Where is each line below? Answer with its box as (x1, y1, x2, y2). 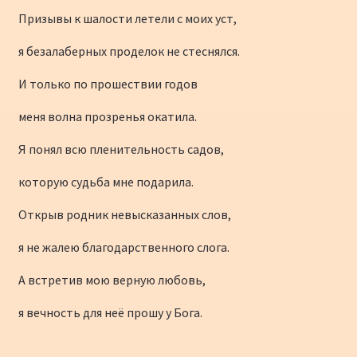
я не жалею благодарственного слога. (18, 239, 229, 256)
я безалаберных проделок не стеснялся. (18, 43, 240, 60)
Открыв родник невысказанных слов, (18, 206, 231, 223)
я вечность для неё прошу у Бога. (18, 304, 202, 321)
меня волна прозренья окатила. (18, 108, 197, 125)
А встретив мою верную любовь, (18, 272, 206, 288)
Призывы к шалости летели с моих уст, (18, 10, 237, 27)
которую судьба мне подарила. (18, 174, 194, 190)
